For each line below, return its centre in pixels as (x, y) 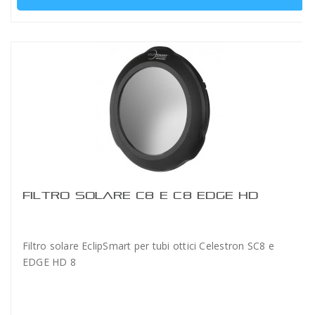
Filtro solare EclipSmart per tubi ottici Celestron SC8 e (148, 246)
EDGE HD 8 (50, 262)
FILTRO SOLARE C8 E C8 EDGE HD (141, 195)
